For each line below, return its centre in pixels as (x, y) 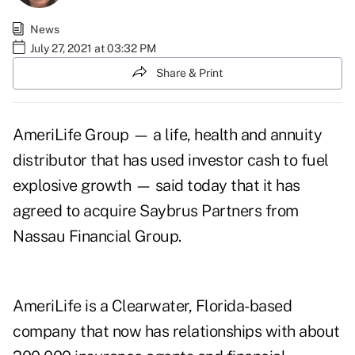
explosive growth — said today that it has (157, 186)
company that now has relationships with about (176, 332)
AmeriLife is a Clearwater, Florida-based (152, 306)
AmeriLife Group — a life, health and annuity (167, 135)
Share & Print (189, 73)
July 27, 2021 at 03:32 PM (93, 48)
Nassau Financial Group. (97, 237)
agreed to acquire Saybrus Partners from (156, 211)
